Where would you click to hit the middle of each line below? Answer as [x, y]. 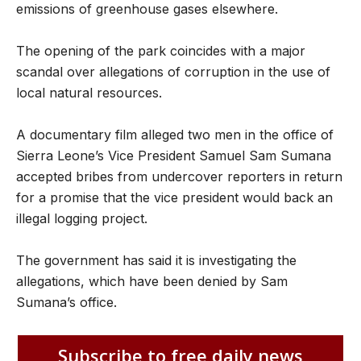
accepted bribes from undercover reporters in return [179, 176]
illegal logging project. [82, 218]
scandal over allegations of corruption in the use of [173, 72]
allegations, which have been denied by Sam [152, 281]
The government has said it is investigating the [156, 260]
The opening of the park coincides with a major [161, 51]
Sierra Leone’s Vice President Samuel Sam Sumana [174, 156]
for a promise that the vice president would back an [174, 197]
